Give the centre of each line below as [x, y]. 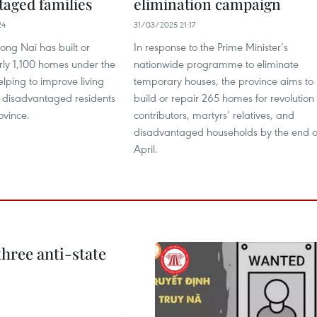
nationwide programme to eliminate [216, 64]
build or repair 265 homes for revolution [224, 98]
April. [146, 149]
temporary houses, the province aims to [224, 81]
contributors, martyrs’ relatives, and [214, 115]
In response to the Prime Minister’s [211, 47]
